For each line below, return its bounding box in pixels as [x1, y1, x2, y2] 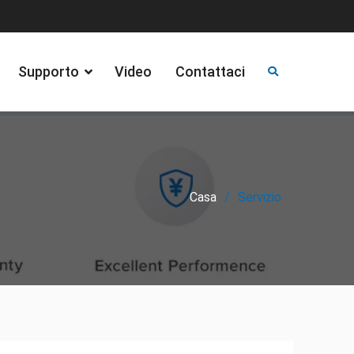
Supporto [18, 63, 79, 80]
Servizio [238, 190, 281, 205]
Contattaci [175, 63, 245, 80]
